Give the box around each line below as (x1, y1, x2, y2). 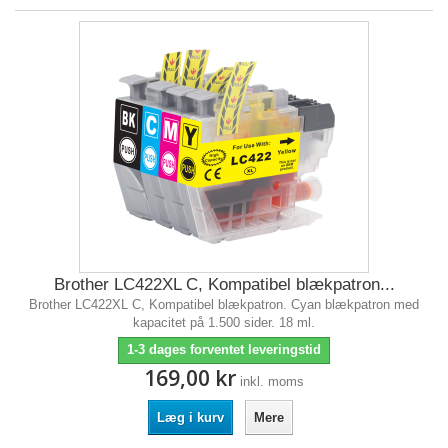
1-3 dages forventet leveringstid (127, 342, 321, 357)
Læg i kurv (156, 410, 224, 425)
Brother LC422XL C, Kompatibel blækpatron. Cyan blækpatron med (29, 297, 419, 312)
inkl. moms (240, 374, 304, 389)
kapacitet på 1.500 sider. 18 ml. (133, 315, 315, 330)
